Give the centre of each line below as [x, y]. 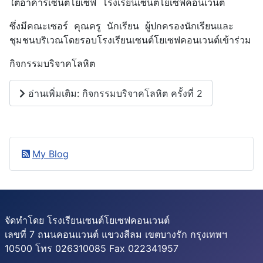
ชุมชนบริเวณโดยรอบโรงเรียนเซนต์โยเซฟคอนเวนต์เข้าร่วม [130, 40]
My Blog [50, 154]
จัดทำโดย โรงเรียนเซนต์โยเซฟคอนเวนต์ [89, 220]
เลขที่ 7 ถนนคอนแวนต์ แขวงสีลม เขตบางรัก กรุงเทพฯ [116, 235]
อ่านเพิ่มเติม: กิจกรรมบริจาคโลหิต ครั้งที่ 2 [114, 93]
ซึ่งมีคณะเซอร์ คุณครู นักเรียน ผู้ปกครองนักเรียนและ [122, 26]
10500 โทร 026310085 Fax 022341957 [92, 249]
